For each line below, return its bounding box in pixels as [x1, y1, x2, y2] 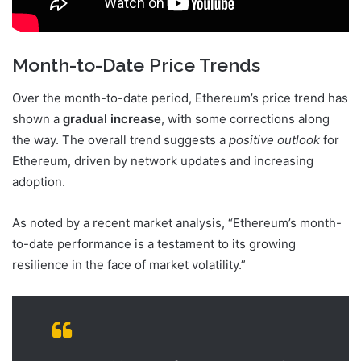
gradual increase [63, 110, 161, 127]
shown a [12, 110, 63, 127]
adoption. [12, 173, 65, 189]
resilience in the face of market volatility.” [12, 256, 246, 272]
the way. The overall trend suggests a [12, 131, 229, 147]
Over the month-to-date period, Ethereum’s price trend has [12, 89, 348, 106]
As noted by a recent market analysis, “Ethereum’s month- [12, 214, 342, 230]
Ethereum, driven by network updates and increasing [12, 152, 313, 168]
